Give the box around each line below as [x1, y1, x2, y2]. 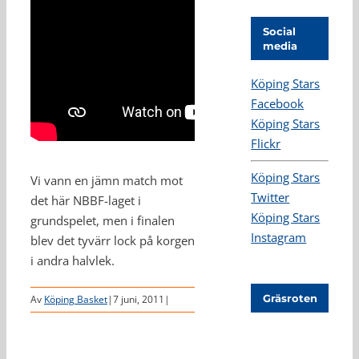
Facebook [251, 95, 305, 112]
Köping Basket [44, 292, 107, 306]
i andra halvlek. [30, 252, 115, 268]
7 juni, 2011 [113, 292, 164, 306]
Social [263, 25, 296, 38]
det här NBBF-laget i [30, 192, 141, 208]
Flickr [251, 135, 281, 152]
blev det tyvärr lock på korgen [30, 232, 195, 248]
